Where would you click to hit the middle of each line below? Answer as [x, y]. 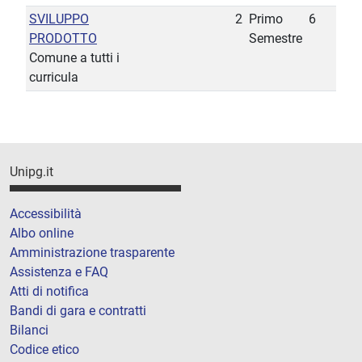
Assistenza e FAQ [59, 271]
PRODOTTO [63, 39]
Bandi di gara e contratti [78, 310]
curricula [54, 78]
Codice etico [44, 349]
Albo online [42, 233]
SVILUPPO [59, 19]
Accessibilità [46, 213]
